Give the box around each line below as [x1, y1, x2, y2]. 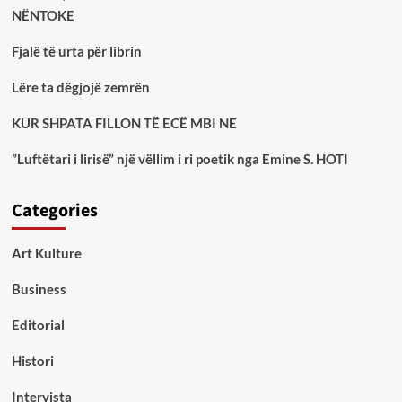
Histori [11, 353, 54, 370]
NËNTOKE [11, 7, 74, 24]
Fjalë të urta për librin [11, 43, 142, 60]
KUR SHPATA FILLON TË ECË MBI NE [11, 115, 237, 132]
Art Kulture [11, 245, 82, 262]
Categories [11, 198, 98, 224]
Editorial [11, 317, 65, 334]
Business [11, 281, 66, 298]
